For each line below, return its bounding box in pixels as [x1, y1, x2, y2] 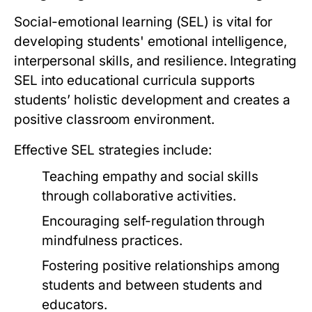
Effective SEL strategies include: [14, 142, 212, 159]
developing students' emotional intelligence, [14, 33, 287, 50]
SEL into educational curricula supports [14, 72, 256, 89]
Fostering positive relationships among [42, 258, 281, 274]
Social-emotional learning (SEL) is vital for [14, 14, 272, 31]
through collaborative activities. [42, 188, 236, 205]
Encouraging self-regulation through [42, 213, 265, 230]
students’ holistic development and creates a [14, 92, 290, 109]
